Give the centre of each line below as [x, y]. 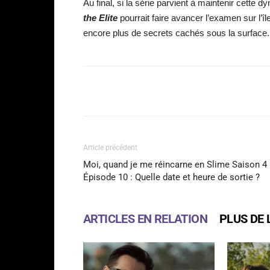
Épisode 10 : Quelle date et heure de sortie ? [171, 177]
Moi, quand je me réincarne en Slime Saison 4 [175, 165]
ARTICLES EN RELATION [145, 219]
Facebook [210, 91]
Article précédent [110, 148]
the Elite [100, 18]
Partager [128, 92]
